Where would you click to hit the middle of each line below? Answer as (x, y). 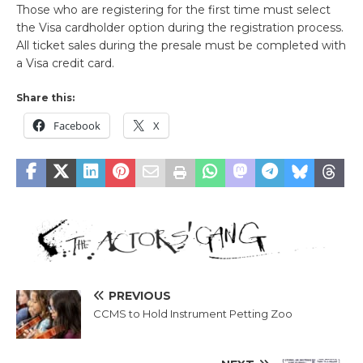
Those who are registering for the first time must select (173, 9)
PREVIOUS (140, 296)
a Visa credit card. (65, 63)
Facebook (77, 125)
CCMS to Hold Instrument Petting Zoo (193, 314)
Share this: (45, 97)
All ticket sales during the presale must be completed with (181, 45)
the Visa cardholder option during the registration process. (180, 27)
